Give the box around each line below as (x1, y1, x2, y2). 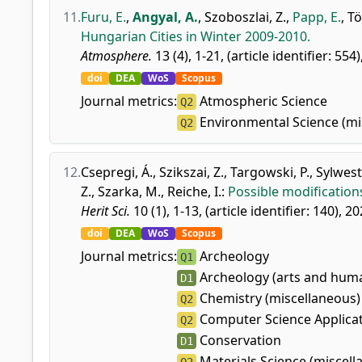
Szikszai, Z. (159, 163, 224, 181)
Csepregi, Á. (81, 163, 153, 181)
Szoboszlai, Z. (204, 8, 286, 26)
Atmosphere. (81, 47, 152, 65)
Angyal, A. (133, 8, 198, 26)
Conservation (196, 331, 281, 349)
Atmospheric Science (196, 92, 327, 110)
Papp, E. (293, 8, 341, 26)
